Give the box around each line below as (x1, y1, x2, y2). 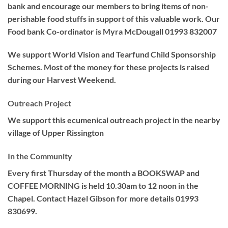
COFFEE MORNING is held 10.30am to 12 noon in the (8, 180, 198, 190)
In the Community (8, 151, 72, 161)
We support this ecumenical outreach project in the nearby (8, 115, 220, 125)
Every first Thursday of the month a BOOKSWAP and (8, 167, 199, 178)
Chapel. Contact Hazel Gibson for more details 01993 (8, 193, 198, 203)
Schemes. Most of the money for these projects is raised (8, 62, 209, 72)
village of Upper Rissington (8, 128, 104, 138)
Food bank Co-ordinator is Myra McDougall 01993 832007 (8, 26, 217, 36)
